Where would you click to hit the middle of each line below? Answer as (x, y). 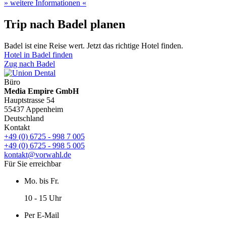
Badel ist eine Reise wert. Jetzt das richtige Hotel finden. (94, 46)
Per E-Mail (42, 215)
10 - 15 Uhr (43, 198)
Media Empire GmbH (41, 91)
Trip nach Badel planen (65, 24)
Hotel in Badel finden (38, 55)
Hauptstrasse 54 (29, 100)
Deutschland (24, 119)
